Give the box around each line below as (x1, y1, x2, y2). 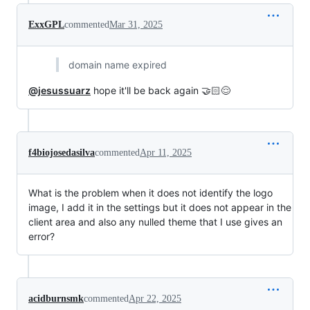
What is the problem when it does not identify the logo (28, 186, 273, 199)
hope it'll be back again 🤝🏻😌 (91, 84, 230, 96)
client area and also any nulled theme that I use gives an (28, 215, 282, 228)
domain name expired (68, 58, 167, 71)
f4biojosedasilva (28, 147, 95, 158)
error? (28, 230, 55, 242)
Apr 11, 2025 (140, 147, 192, 158)
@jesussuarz (28, 84, 91, 96)
